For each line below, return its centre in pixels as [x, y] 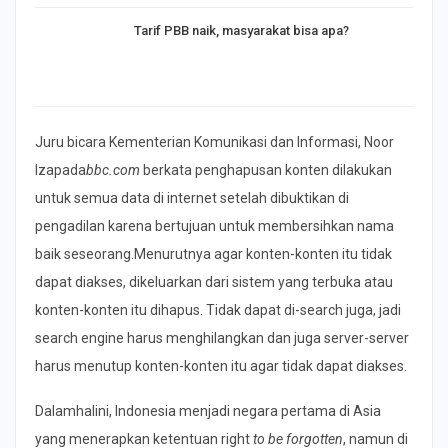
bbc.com [113, 169]
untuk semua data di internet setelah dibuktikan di [192, 197]
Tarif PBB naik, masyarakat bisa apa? [241, 31]
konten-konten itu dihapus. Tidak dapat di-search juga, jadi [218, 309]
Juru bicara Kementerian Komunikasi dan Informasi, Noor [214, 141]
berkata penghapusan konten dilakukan [266, 169]
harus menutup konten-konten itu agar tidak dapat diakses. [221, 365]
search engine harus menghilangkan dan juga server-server [222, 337]
